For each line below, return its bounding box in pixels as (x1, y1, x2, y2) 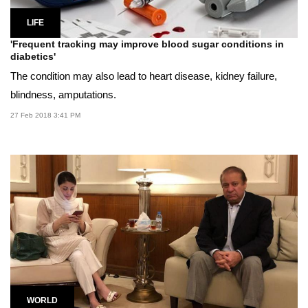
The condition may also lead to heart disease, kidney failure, (10, 69, 277, 82)
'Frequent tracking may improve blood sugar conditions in (10, 38, 284, 49)
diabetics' (10, 50, 56, 62)
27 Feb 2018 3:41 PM (10, 111, 80, 119)
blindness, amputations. (10, 88, 116, 100)
